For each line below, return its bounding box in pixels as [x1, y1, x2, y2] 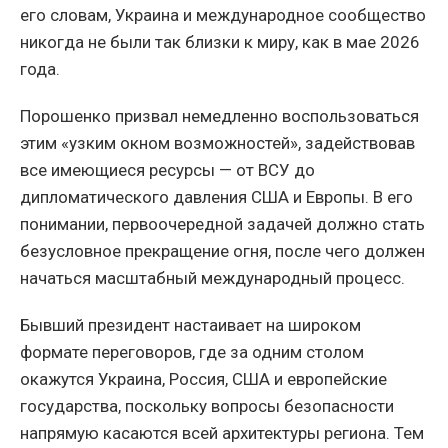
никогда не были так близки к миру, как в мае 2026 [20, 31, 420, 52]
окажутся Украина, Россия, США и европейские [20, 368, 387, 389]
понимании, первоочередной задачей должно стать [20, 213, 425, 234]
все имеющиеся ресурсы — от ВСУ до [20, 159, 315, 180]
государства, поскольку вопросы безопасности [20, 395, 394, 416]
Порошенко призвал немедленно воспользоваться [20, 105, 419, 126]
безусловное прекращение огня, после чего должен [20, 240, 425, 261]
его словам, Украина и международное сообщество [20, 4, 426, 25]
